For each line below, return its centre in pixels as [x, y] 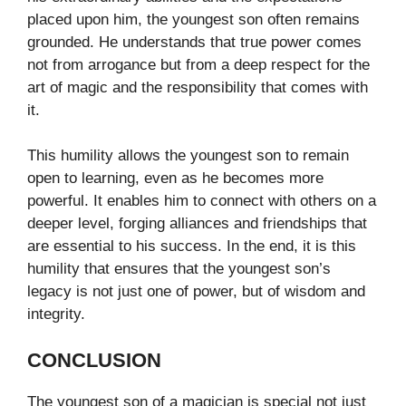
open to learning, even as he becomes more [175, 179]
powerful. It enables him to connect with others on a [202, 201]
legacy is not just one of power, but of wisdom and [196, 292]
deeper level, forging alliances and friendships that [197, 224]
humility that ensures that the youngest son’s [179, 269]
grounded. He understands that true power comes [194, 42]
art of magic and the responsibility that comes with [198, 87]
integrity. [56, 314]
